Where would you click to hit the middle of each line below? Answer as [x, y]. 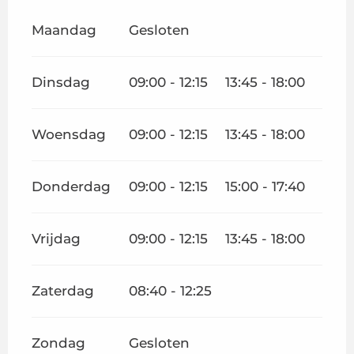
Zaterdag [63, 290]
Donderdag [71, 186]
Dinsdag [61, 82]
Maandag [64, 30]
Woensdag [69, 134]
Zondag [58, 343]
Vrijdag [56, 238]
